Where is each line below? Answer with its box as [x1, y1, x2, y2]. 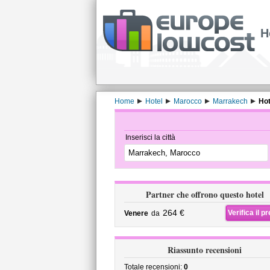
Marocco [173, 97, 202, 105]
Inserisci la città [125, 133, 175, 142]
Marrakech [212, 97, 248, 105]
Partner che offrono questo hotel [145, 188, 264, 201]
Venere [124, 209, 148, 218]
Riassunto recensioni [168, 243, 242, 256]
